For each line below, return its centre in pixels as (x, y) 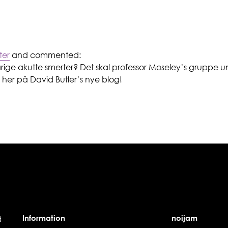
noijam (184, 218)
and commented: (45, 55)
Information (44, 218)
